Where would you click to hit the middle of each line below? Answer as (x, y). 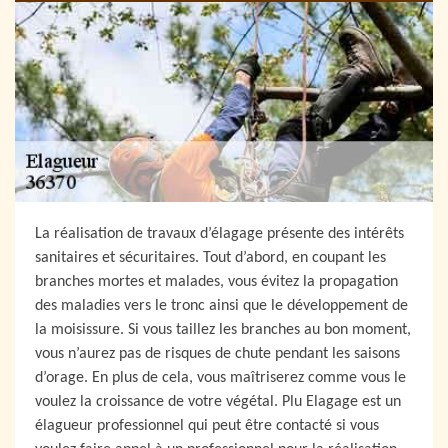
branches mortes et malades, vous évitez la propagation (216, 282)
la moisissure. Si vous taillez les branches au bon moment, (223, 330)
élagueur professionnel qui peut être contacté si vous (207, 426)
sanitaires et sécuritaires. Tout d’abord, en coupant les (210, 258)
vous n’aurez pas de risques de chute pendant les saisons (217, 354)
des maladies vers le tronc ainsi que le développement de (221, 306)
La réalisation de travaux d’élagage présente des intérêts (219, 234)
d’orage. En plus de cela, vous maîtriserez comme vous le (220, 378)
